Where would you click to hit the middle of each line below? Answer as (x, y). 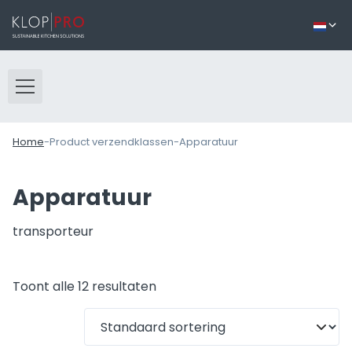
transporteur (53, 231)
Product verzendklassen (112, 142)
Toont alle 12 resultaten (84, 286)
